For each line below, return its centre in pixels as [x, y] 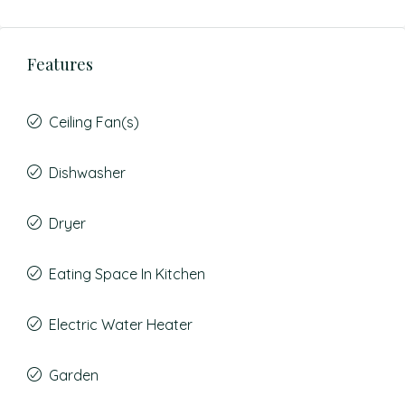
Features [60, 64]
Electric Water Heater [121, 325]
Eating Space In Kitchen [127, 274]
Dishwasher [87, 173]
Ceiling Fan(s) [94, 122]
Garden [74, 375]
